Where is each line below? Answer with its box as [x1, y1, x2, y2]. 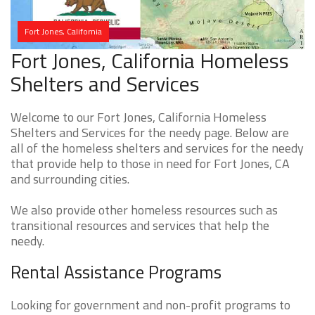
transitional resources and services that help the [11, 216, 269, 236]
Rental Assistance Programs [11, 259, 221, 286]
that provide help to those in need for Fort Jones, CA [11, 154, 290, 174]
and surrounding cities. [11, 169, 129, 189]
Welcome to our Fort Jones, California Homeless [11, 108, 266, 127]
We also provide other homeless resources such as [11, 200, 278, 220]
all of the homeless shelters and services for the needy [11, 139, 304, 158]
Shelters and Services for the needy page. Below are [11, 123, 289, 143]
